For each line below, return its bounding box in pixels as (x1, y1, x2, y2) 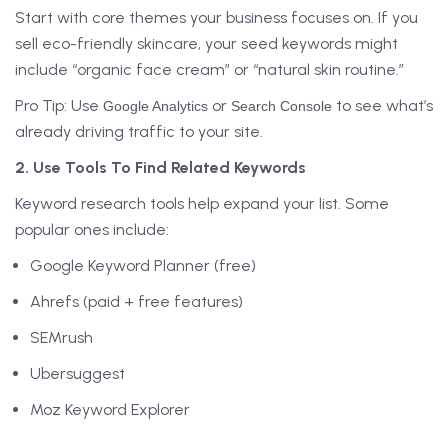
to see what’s (332, 96, 433, 116)
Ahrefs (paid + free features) (30, 292, 243, 312)
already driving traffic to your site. (15, 122, 263, 142)
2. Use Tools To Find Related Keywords (15, 158, 306, 178)
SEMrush (30, 328, 93, 348)
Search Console (231, 98, 332, 115)
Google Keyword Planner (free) (30, 256, 256, 276)
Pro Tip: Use (15, 96, 103, 116)
